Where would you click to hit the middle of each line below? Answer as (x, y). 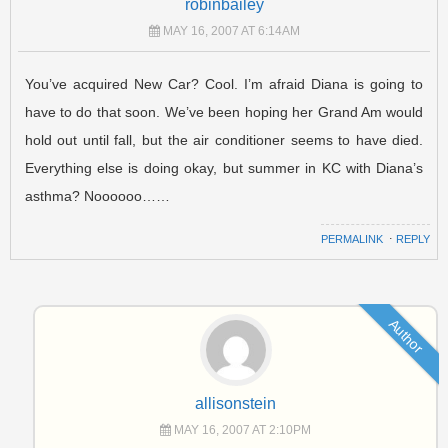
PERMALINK (352, 238)
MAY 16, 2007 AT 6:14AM (231, 30)
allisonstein (235, 403)
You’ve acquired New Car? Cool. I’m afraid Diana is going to (224, 83)
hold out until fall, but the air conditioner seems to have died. (224, 139)
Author (406, 336)
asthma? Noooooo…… (97, 195)
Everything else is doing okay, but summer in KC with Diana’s (224, 167)
